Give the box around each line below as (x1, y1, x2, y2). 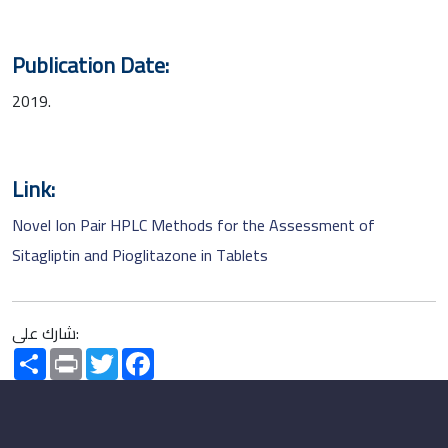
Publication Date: (12, 44, 169, 85)
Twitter (118, 340, 169, 371)
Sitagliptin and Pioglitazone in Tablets (12, 239, 268, 270)
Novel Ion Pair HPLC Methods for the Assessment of (12, 209, 375, 240)
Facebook (154, 340, 219, 371)
